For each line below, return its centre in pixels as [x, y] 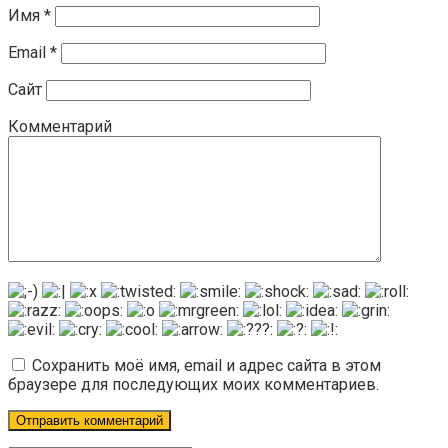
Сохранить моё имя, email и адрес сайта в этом [206, 366]
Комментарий [60, 127]
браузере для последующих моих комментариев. [193, 385]
